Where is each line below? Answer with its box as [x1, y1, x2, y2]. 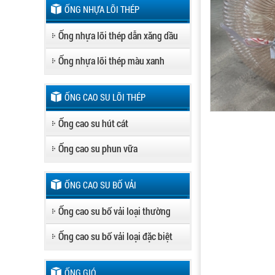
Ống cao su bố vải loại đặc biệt [58, 230, 172, 242]
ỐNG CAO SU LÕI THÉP [64, 91, 145, 103]
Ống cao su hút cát [58, 117, 128, 130]
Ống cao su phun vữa [58, 142, 137, 155]
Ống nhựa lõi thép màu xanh [58, 54, 165, 67]
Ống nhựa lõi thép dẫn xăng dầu [58, 29, 178, 42]
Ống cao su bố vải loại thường [58, 204, 171, 217]
